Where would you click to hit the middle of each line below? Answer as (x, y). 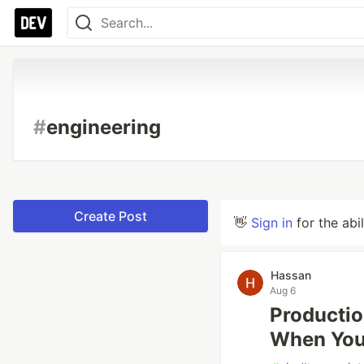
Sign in (272, 223)
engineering (104, 127)
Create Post (110, 216)
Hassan (291, 275)
